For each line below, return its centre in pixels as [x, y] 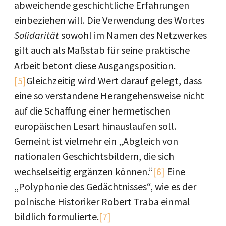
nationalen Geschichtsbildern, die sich [94, 156]
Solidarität [37, 35]
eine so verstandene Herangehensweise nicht [109, 96]
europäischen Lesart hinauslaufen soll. [95, 126]
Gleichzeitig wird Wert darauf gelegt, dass [114, 80]
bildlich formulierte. [56, 217]
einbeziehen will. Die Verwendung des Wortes [109, 20]
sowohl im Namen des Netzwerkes [133, 35]
